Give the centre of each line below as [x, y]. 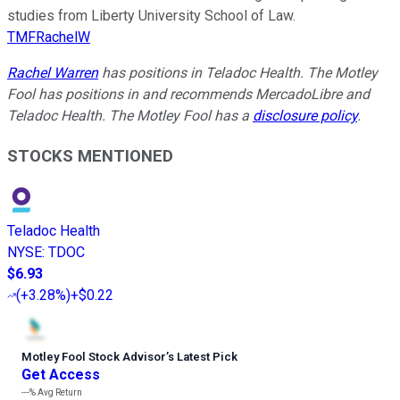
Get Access [61, 374]
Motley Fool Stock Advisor [94, 356]
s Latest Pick [203, 356]
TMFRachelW [49, 37]
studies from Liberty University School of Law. [151, 16]
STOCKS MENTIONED [90, 156]
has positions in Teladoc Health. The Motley [238, 73]
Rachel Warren [53, 73]
